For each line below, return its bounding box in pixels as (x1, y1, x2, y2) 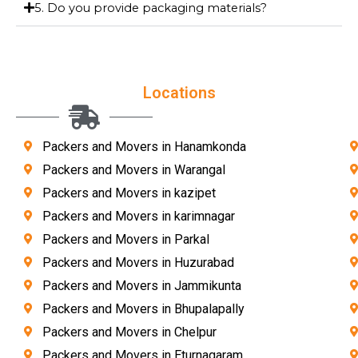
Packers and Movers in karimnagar (42, 208, 235, 224)
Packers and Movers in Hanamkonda (42, 138, 246, 154)
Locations (142, 82, 216, 102)
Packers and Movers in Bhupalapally (42, 300, 245, 316)
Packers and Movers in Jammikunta (42, 277, 241, 293)
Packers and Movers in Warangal (42, 161, 225, 177)
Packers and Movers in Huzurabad (42, 254, 234, 270)
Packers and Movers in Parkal (42, 231, 209, 247)
